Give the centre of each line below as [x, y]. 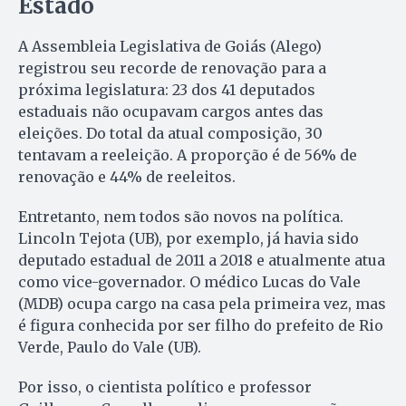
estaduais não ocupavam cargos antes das [171, 111]
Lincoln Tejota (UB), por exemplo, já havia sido [188, 238]
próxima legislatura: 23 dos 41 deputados [167, 89]
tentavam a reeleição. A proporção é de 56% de [188, 155]
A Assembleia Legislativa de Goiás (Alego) [170, 46]
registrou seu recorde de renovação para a [172, 68]
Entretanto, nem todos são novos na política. [181, 216]
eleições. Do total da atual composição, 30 [170, 133]
